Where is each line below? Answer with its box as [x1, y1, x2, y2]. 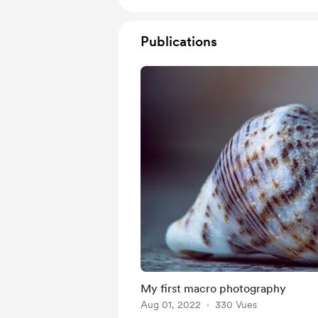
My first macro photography [141, 282, 286, 295]
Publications [141, 33, 217, 50]
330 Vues [215, 299, 257, 310]
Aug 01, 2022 [141, 299, 201, 310]
